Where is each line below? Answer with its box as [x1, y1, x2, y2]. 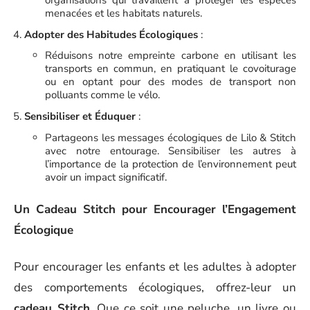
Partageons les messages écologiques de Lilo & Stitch [45, 130, 296, 145]
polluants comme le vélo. [45, 88, 160, 102]
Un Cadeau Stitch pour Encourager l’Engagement [14, 201, 296, 217]
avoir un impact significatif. [45, 170, 167, 184]
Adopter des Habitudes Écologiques [24, 27, 198, 42]
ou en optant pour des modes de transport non [45, 75, 296, 89]
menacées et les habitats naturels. [45, 6, 202, 20]
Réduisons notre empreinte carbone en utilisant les [45, 48, 296, 62]
